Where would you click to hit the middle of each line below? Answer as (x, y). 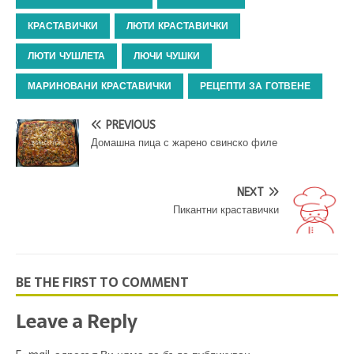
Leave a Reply (77, 321)
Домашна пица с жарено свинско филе (184, 143)
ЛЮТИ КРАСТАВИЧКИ (177, 26)
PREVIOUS (131, 125)
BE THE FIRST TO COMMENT (102, 282)
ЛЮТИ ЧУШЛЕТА (66, 56)
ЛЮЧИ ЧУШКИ (167, 56)
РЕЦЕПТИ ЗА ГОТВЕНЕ (255, 86)
